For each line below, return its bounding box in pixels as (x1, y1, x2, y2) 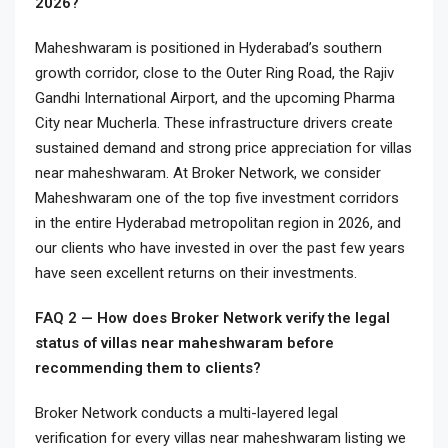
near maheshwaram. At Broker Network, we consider (35, 164, 381, 182)
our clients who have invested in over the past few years (35, 239, 405, 257)
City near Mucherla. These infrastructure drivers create (35, 114, 393, 132)
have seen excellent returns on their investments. (35, 264, 357, 282)
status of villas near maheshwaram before (35, 334, 334, 352)
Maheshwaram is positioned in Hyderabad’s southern (35, 39, 382, 57)
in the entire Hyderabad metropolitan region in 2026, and (35, 214, 401, 232)
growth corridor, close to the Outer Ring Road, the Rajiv (35, 64, 394, 82)
